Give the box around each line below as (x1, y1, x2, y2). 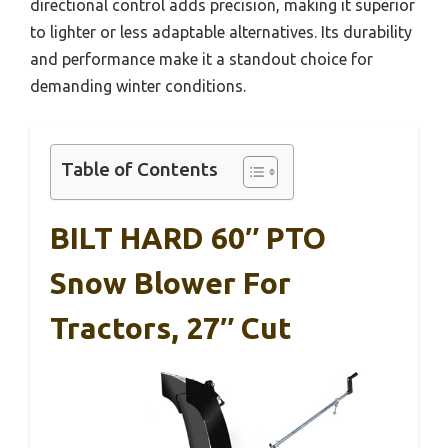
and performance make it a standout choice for (30, 49, 373, 68)
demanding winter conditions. (30, 76, 246, 95)
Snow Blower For (50, 265, 291, 300)
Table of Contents (61, 158, 218, 181)
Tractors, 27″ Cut (50, 310, 292, 345)
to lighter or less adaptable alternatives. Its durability (30, 22, 412, 41)
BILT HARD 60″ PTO (50, 220, 326, 255)
